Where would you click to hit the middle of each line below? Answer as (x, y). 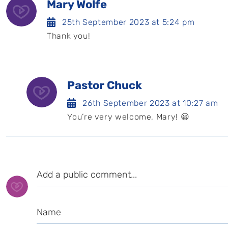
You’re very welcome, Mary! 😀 (129, 117)
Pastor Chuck (105, 85)
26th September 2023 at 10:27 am (150, 103)
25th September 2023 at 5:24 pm (129, 22)
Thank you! (69, 36)
